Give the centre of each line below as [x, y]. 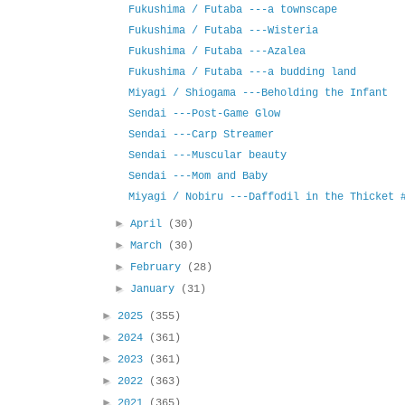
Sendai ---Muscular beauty [207, 156]
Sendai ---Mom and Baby [198, 177]
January [156, 290]
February [159, 268]
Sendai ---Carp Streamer [201, 135]
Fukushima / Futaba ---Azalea [217, 52]
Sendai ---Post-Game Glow [204, 114]
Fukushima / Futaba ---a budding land [242, 73]
